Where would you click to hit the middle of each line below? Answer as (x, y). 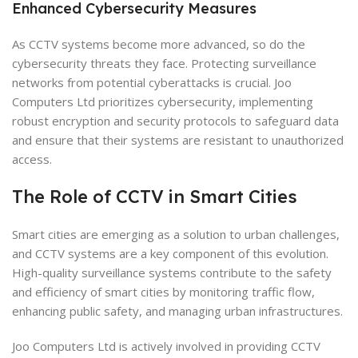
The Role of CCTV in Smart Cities (155, 196)
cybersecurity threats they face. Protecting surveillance (164, 63)
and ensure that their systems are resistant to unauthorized (178, 139)
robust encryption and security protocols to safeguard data (175, 120)
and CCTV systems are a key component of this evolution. (170, 253)
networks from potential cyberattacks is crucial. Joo (152, 82)
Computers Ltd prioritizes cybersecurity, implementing (163, 101)
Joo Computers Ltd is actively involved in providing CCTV (166, 346)
